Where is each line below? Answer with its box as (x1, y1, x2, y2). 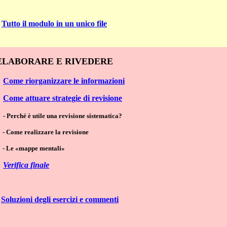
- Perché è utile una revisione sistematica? (3, 112, 122, 120)
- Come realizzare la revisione (3, 128, 89, 136)
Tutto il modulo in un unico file (2, 19, 107, 28)
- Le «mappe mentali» (3, 144, 65, 153)
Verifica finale (3, 161, 49, 170)
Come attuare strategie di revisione (3, 94, 122, 103)
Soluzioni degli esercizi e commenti (1, 195, 119, 204)
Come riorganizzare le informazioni (3, 77, 125, 86)
